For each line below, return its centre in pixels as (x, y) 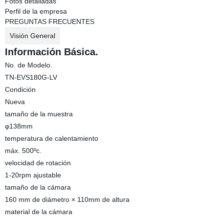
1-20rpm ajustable (33, 175)
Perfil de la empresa (36, 11)
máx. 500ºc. (23, 151)
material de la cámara (38, 212)
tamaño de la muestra (39, 114)
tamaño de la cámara (38, 187)
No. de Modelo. (28, 65)
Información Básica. (51, 52)
